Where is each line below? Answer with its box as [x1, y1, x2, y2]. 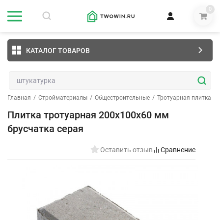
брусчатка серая [7, 123, 83, 135]
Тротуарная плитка [157, 94, 211, 101]
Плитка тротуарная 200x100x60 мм [7, 109, 169, 121]
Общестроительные [95, 94, 150, 101]
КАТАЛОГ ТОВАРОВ [26, 46, 90, 55]
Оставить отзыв [100, 146, 153, 154]
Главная [7, 94, 31, 101]
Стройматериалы [38, 94, 87, 101]
